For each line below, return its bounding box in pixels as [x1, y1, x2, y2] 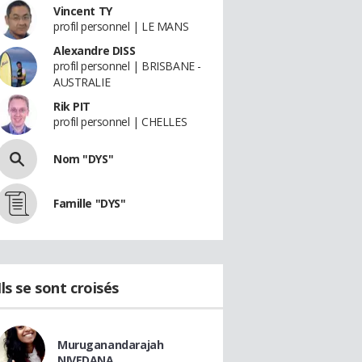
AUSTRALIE [53, 74, 111, 90]
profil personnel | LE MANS [53, 19, 189, 34]
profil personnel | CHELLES [53, 114, 187, 129]
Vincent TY [53, 3, 112, 19]
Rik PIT [53, 99, 91, 114]
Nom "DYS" [53, 151, 114, 166]
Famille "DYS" [53, 196, 126, 211]
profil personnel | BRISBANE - [53, 58, 201, 74]
